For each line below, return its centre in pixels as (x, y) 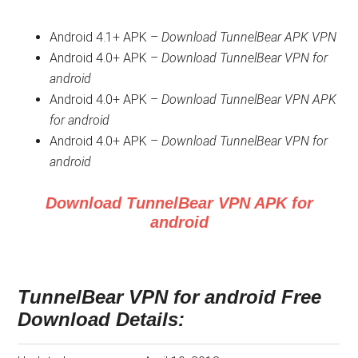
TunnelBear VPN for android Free (170, 296)
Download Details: (101, 319)
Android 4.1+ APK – (106, 37)
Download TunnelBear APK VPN (249, 37)
